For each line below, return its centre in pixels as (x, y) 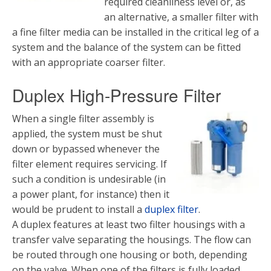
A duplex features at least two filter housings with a (129, 224)
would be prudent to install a (78, 209)
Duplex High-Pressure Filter (116, 95)
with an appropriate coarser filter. (91, 62)
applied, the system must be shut (87, 134)
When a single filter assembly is (83, 119)
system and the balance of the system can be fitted (126, 47)
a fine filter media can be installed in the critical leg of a (135, 32)
